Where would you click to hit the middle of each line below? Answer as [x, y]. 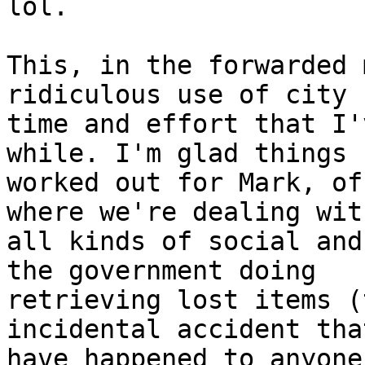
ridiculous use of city [177, 95]
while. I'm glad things [177, 154]
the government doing [161, 271]
